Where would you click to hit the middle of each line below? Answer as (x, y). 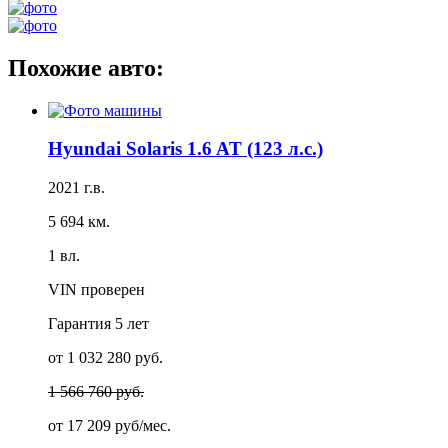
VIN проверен (96, 290)
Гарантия (81, 324)
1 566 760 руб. (96, 392)
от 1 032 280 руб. (105, 358)
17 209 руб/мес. (119, 426)
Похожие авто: (86, 67)
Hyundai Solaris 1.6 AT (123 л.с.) (185, 149)
